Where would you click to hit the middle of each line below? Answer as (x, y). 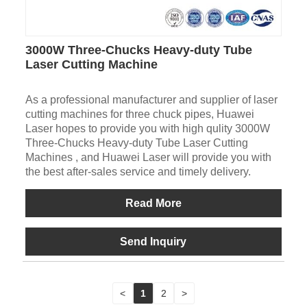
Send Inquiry (153, 242)
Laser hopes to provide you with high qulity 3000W (147, 129)
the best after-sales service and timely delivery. (138, 172)
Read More (153, 204)
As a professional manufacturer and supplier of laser (151, 100)
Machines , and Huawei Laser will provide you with (148, 158)
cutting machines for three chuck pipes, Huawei (139, 114)
